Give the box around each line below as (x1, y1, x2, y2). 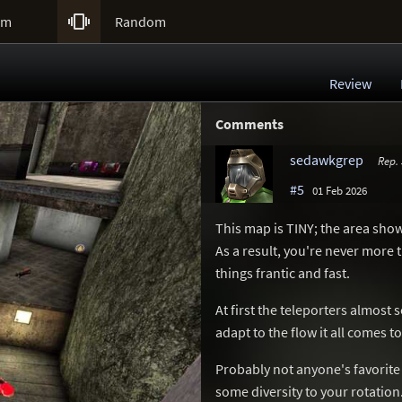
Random (115, 13, 166, 31)
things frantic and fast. (215, 264, 350, 282)
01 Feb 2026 (312, 183, 367, 197)
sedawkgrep (290, 151, 363, 169)
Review (329, 74, 371, 92)
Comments (215, 115, 284, 133)
